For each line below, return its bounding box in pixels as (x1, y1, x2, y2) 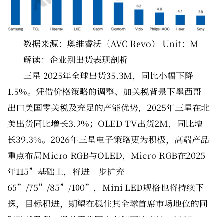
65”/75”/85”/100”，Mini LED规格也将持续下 (7, 181, 204, 194)
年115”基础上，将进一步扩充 (7, 165, 124, 178)
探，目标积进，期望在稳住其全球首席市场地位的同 (7, 197, 208, 210)
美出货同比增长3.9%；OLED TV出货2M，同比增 (7, 117, 203, 130)
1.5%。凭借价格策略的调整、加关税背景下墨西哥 (7, 85, 201, 98)
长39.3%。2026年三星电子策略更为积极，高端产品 (7, 133, 209, 146)
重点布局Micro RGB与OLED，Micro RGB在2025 (7, 149, 205, 162)
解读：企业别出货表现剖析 (23, 53, 128, 66)
